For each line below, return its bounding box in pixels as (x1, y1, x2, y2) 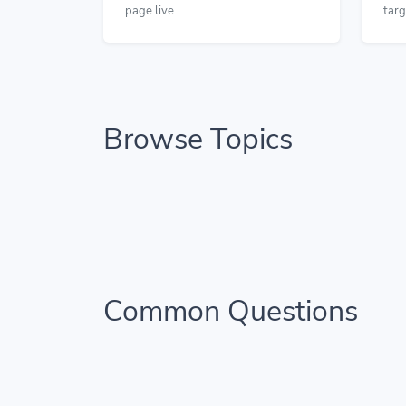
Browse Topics (103, 119, 293, 159)
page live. (125, 2, 177, 19)
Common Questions (103, 291, 358, 331)
